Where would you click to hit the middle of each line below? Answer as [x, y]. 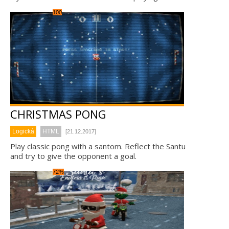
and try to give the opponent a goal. [73, 156]
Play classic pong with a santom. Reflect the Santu [98, 146]
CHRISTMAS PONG [58, 114]
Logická [23, 131]
